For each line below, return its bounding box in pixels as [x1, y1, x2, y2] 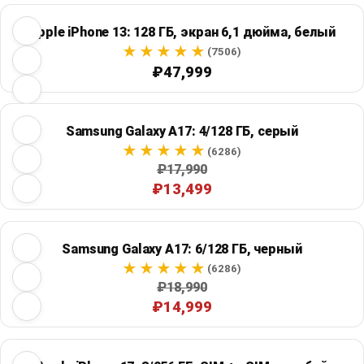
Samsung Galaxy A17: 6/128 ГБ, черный [62, 240, 302, 257]
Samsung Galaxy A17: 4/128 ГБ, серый [65, 123, 299, 140]
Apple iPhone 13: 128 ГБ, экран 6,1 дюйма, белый [28, 24, 336, 40]
